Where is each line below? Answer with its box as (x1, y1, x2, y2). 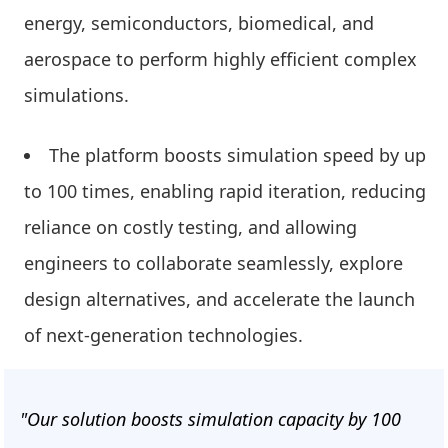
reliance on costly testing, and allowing (24, 214, 357, 239)
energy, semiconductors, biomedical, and (24, 10, 374, 35)
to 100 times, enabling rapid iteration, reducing (24, 178, 426, 203)
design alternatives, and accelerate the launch (24, 286, 415, 311)
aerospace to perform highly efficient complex (24, 46, 417, 71)
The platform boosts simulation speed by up (49, 142, 426, 167)
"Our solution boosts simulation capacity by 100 (20, 406, 401, 431)
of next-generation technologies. (24, 322, 303, 347)
